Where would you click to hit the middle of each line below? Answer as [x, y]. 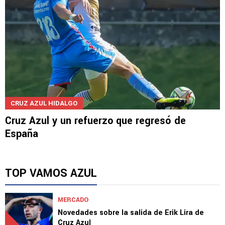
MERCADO [73, 200]
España [22, 134]
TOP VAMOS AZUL [51, 173]
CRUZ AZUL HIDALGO [44, 103]
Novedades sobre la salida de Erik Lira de [131, 212]
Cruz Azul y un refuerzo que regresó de [95, 121]
